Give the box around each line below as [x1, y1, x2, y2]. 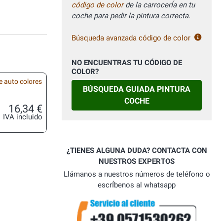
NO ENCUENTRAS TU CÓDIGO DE [72, 58, 182, 68]
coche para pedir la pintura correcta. [72, 11, 190, 21]
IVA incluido [3, 112, 42, 121]
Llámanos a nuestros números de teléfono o [63, 170, 210, 179]
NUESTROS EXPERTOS [99, 157, 175, 166]
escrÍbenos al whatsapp [98, 181, 176, 190]
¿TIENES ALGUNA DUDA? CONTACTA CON [66, 146, 207, 155]
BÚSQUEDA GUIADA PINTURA [83, 84, 190, 94]
